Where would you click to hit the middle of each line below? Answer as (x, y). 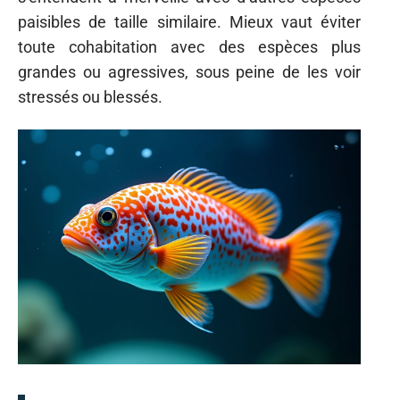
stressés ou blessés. (90, 96)
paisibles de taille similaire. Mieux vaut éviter (189, 21)
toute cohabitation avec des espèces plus (189, 46)
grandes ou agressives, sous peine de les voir (189, 71)
